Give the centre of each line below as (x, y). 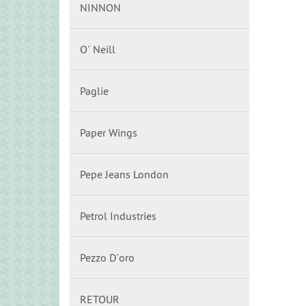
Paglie (94, 91)
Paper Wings (109, 133)
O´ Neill (98, 49)
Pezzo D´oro (107, 258)
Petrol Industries (118, 216)
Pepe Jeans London (124, 174)
